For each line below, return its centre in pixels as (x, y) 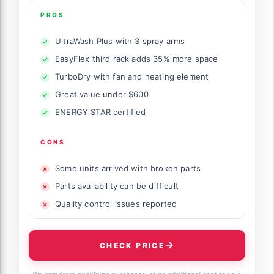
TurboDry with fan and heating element (132, 77)
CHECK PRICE (132, 245)
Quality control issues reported (116, 204)
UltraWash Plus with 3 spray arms (120, 41)
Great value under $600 (102, 94)
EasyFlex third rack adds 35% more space (137, 59)
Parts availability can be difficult (117, 186)
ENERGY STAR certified (101, 112)
